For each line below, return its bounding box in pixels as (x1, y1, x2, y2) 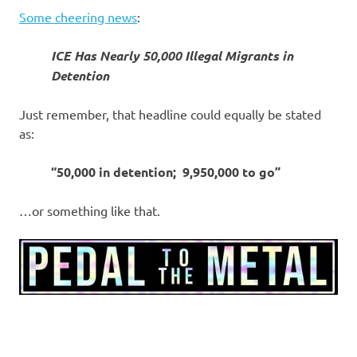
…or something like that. (19, 202, 160, 219)
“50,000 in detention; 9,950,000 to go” (51, 163, 280, 181)
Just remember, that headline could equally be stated (19, 106, 321, 123)
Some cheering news (19, 9, 137, 25)
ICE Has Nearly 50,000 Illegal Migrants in (51, 47, 293, 65)
